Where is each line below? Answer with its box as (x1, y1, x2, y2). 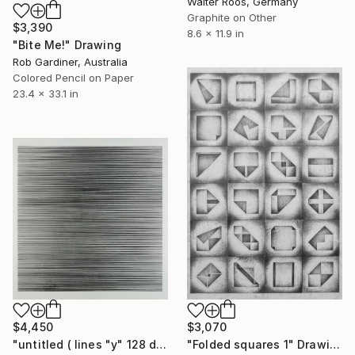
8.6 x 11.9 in (187, 26, 244, 40)
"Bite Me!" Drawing (13, 38, 121, 52)
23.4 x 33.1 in (13, 87, 78, 100)
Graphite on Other (187, 10, 277, 24)
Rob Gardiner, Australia (13, 55, 128, 68)
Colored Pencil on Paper (13, 71, 134, 84)
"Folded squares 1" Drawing (329, 337, 340, 351)
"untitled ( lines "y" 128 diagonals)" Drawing (156, 337, 167, 351)
